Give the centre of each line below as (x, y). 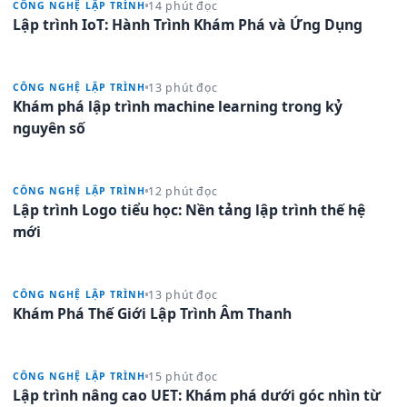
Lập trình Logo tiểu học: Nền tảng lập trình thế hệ (189, 209)
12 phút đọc (183, 191)
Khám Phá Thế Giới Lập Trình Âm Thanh (152, 313)
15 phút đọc (183, 376)
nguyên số (49, 128)
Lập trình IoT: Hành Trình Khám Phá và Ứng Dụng (188, 24)
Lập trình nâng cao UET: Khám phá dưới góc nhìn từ (197, 395)
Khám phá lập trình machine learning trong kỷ (178, 106)
